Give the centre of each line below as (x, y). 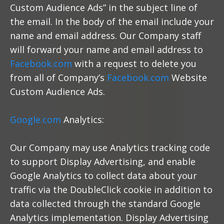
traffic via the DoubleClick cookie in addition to (111, 189)
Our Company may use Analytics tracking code (110, 147)
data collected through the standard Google (105, 203)
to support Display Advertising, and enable (103, 161)
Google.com (35, 119)
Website (188, 77)
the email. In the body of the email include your (112, 21)
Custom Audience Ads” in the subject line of (104, 7)
